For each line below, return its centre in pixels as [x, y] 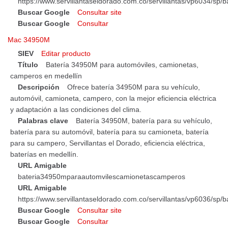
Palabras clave [43, 121]
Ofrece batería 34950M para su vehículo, [134, 87]
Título [28, 65]
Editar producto [66, 54]
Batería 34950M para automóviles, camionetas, [122, 65]
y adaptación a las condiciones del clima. [76, 110]
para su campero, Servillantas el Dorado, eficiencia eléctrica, [108, 143]
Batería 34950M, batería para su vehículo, [144, 121]
